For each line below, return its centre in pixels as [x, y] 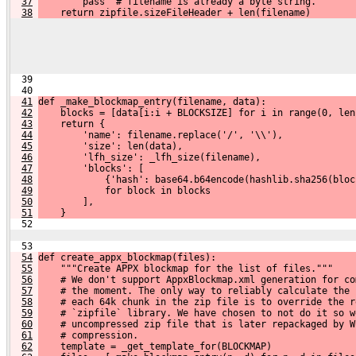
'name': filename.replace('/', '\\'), [161, 135]
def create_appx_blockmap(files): [127, 257]
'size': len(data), [110, 146]
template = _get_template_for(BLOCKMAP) [155, 346]
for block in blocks [124, 190]
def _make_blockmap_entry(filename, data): [152, 101]
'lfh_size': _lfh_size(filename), [149, 157]
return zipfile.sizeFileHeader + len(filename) [174, 12]
